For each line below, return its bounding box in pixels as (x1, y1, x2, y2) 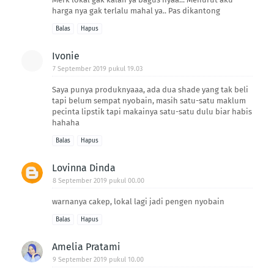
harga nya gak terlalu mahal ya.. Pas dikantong (52, 6, 220, 15)
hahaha (52, 117, 80, 127)
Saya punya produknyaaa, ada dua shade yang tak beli (52, 84, 248, 94)
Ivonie (52, 50, 80, 62)
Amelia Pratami (52, 240, 120, 253)
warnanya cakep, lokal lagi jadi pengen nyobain (52, 196, 224, 206)
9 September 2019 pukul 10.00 (53, 255, 144, 264)
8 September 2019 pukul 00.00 (53, 176, 144, 185)
